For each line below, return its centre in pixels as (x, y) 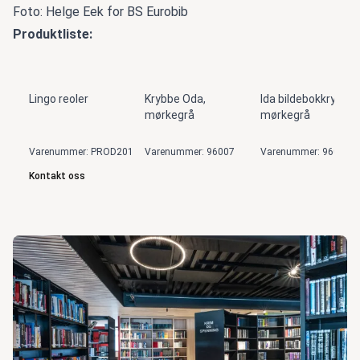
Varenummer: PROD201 (81, 151)
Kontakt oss (57, 176)
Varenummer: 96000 (305, 151)
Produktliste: (53, 34)
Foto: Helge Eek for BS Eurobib (100, 11)
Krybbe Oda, (175, 98)
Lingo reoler (59, 98)
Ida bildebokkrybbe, (309, 98)
